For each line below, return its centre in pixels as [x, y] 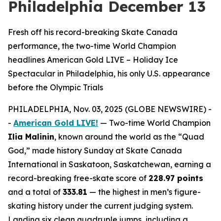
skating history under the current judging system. [100, 206]
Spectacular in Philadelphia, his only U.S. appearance [109, 74]
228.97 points [176, 178]
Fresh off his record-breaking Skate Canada [93, 32]
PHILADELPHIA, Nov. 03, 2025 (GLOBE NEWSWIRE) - [110, 109]
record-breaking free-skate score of [78, 178]
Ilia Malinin [31, 137]
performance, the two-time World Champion [92, 46]
